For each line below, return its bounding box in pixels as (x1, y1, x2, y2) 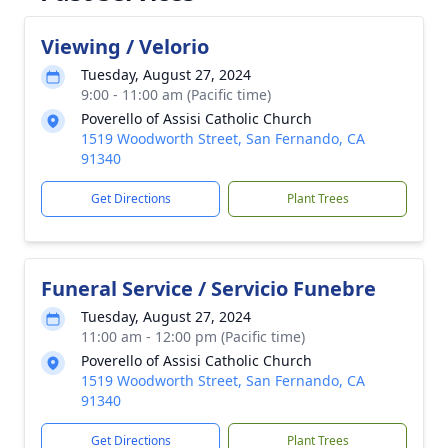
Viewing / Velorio (41, 33, 209, 60)
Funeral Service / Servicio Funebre (41, 275, 376, 302)
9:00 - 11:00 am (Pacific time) (81, 85, 271, 104)
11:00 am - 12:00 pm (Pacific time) (81, 327, 305, 346)
